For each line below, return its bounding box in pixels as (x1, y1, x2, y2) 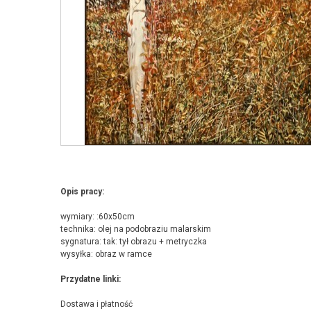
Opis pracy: (60, 187, 104, 196)
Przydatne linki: (60, 274, 121, 284)
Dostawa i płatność (60, 299, 133, 309)
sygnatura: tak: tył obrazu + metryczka (60, 237, 207, 246)
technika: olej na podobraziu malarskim (60, 224, 211, 234)
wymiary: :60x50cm (60, 212, 135, 221)
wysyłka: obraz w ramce (60, 249, 152, 259)
